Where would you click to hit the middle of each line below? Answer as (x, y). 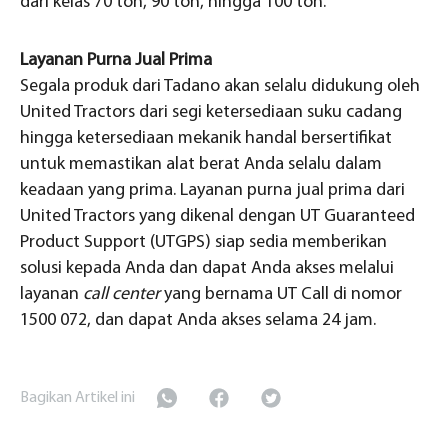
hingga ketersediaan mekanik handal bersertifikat (206, 139)
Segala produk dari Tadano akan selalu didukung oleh (220, 87)
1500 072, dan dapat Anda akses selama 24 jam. (198, 321)
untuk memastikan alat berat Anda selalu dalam (201, 165)
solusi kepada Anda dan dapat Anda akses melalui (207, 269)
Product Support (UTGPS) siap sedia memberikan (203, 243)
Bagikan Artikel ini (77, 397)
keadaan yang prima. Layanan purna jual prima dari (212, 191)
